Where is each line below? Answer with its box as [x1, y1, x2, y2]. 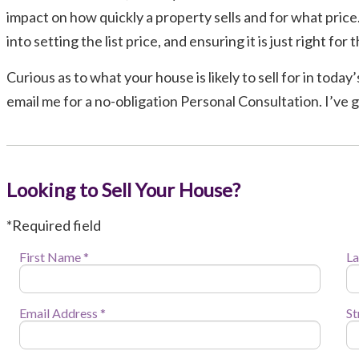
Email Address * [19, 305, 107, 321]
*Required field [6, 216, 101, 234]
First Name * [19, 248, 90, 264]
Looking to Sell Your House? [6, 177, 240, 201]
